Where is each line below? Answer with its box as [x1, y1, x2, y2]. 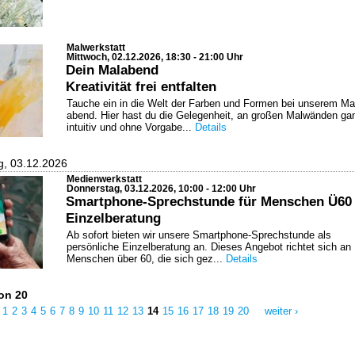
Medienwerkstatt [67, 174, 142, 185]
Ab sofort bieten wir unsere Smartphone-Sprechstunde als [67, 229, 331, 242]
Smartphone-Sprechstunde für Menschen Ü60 [66, 193, 352, 210]
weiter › [265, 305, 298, 318]
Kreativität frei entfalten [66, 78, 216, 95]
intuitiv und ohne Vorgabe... [67, 121, 195, 134]
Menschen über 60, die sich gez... [67, 253, 226, 265]
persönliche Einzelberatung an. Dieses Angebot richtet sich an [67, 241, 351, 254]
